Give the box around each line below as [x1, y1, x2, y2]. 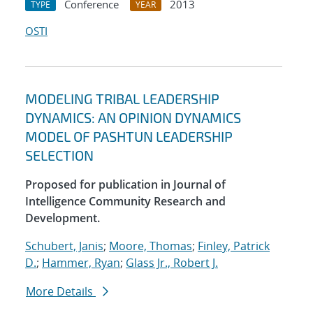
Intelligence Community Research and [25, 194, 226, 210]
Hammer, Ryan [42, 255, 120, 271]
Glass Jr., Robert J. [126, 255, 218, 271]
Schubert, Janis [25, 238, 103, 254]
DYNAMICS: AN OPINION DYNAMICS [25, 109, 241, 126]
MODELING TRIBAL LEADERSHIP [25, 90, 219, 108]
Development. [25, 210, 100, 226]
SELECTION [25, 147, 94, 164]
